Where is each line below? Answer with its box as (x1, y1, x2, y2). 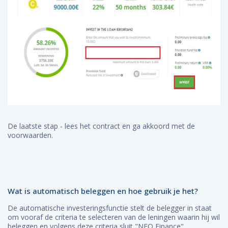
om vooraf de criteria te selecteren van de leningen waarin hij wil (8, 212, 220, 222)
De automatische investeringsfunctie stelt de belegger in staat (8, 203, 212, 213)
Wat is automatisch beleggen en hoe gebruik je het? (8, 186, 198, 196)
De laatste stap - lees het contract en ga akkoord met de (8, 121, 195, 131)
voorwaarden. (8, 130, 53, 140)
